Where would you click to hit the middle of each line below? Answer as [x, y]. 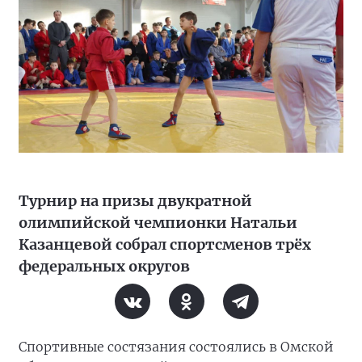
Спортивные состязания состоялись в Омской [176, 347]
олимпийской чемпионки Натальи [158, 223]
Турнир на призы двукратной [135, 201]
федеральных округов [104, 266]
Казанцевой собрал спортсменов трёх [165, 244]
